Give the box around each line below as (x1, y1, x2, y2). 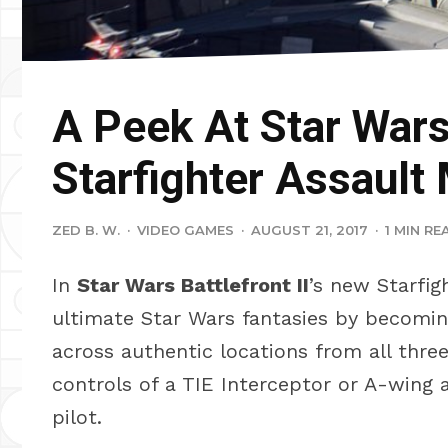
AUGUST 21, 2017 (251, 222, 368, 239)
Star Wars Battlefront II (77, 273, 309, 298)
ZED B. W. (52, 222, 120, 239)
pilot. (52, 405, 102, 430)
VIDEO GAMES (137, 222, 234, 239)
